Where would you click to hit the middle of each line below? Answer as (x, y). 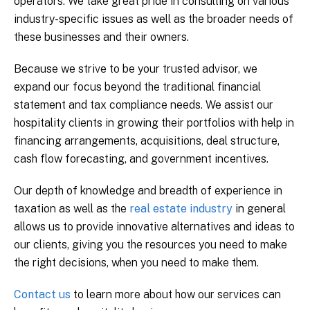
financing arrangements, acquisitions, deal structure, (147, 141)
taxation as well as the (72, 209)
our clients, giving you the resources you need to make (151, 245)
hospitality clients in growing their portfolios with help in (154, 123)
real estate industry (181, 209)
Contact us (42, 294)
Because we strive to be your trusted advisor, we (136, 69)
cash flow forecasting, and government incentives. (141, 159)
